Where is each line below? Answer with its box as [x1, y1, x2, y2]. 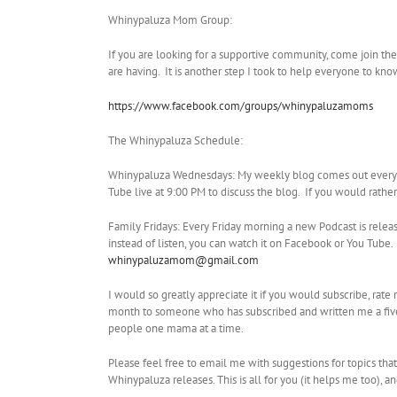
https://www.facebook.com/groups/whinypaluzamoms [108, 98, 373, 114]
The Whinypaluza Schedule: [108, 133, 243, 149]
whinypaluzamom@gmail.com [108, 253, 259, 269]
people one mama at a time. [108, 321, 244, 337]
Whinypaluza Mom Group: [108, 12, 232, 28]
